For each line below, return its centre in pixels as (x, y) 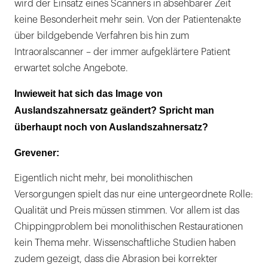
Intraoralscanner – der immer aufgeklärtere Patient (122, 52)
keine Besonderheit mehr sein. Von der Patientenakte (128, 19)
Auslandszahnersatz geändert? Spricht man (114, 110)
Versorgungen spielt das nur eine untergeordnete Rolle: (134, 194)
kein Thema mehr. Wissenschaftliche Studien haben (125, 243)
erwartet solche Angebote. (71, 68)
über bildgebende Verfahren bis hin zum (102, 36)
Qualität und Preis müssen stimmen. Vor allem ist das (127, 210)
